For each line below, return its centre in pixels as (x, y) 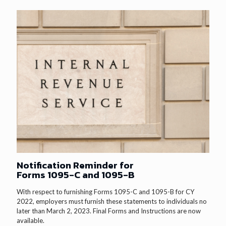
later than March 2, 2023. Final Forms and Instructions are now (109, 211)
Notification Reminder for (75, 165)
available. (31, 221)
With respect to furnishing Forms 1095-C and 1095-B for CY (105, 192)
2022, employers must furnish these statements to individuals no (112, 202)
